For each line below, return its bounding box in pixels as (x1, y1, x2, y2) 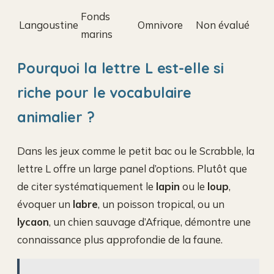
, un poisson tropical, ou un (98, 198, 224, 211)
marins (81, 27, 113, 40)
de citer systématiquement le (17, 180, 156, 193)
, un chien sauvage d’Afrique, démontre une (49, 215, 251, 229)
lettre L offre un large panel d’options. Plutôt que (17, 162, 247, 176)
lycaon (17, 215, 49, 229)
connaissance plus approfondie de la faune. (17, 233, 223, 246)
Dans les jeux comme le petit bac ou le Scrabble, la (17, 144, 254, 158)
